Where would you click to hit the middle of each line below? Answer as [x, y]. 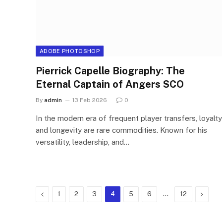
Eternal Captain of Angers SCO [110, 84]
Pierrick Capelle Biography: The [110, 71]
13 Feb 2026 [90, 100]
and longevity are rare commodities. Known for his [121, 130]
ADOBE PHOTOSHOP [70, 51]
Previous [57, 194]
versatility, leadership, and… [83, 142]
